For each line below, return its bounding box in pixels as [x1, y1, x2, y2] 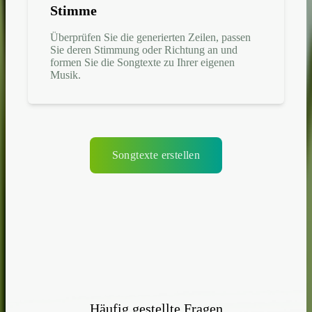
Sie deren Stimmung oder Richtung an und [50, 43, 237, 56]
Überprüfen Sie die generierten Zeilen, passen [50, 31, 251, 43]
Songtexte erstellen [111, 148, 201, 161]
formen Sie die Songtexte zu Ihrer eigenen [50, 56, 235, 68]
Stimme [50, 2, 97, 18]
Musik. [50, 68, 81, 81]
